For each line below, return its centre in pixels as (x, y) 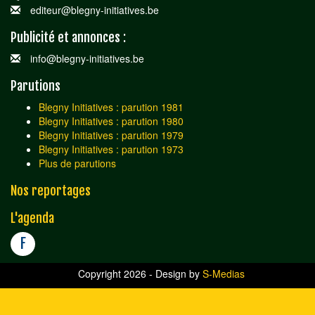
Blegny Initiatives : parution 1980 (111, 121)
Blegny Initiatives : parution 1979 (111, 135)
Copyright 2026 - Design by (140, 273)
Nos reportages (51, 190)
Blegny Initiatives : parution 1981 (111, 107)
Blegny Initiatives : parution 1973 (111, 149)
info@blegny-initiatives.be (86, 58)
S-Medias (223, 273)
